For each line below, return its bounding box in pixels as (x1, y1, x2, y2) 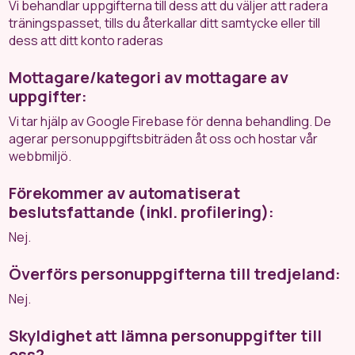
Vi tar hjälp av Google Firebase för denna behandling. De (9, 113, 332, 130)
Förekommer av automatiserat (9, 182, 241, 204)
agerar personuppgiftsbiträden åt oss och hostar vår (9, 130, 319, 147)
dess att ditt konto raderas (9, 32, 164, 49)
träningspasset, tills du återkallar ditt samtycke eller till (9, 14, 321, 32)
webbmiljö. (9, 147, 72, 165)
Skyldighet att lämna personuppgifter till (9, 325, 323, 346)
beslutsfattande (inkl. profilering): (9, 201, 275, 223)
